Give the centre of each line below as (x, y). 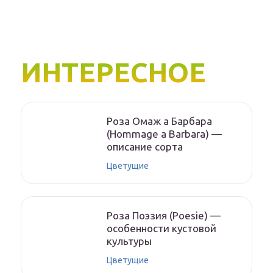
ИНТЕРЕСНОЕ (113, 73)
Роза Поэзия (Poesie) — (164, 216)
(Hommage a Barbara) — (164, 134)
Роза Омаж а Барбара (159, 121)
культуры (129, 241)
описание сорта (145, 147)
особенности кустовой (161, 229)
